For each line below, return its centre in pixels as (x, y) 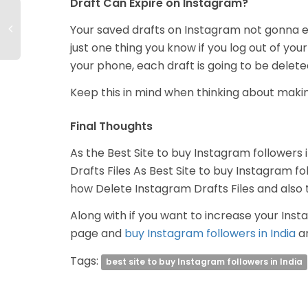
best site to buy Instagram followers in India (205, 261)
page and (97, 234)
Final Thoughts (111, 126)
